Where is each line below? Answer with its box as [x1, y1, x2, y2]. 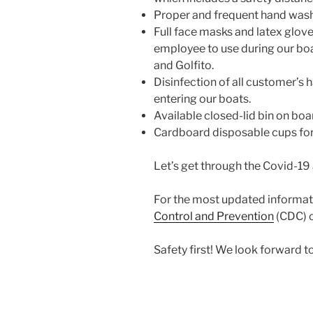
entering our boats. [154, 92, 251, 106]
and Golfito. [154, 59, 214, 73]
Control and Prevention [154, 210, 274, 224]
